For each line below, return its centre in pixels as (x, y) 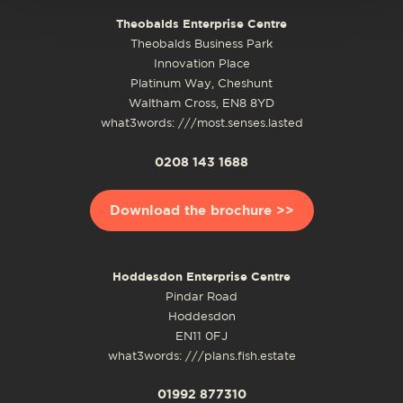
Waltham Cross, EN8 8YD (201, 104)
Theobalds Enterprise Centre (201, 24)
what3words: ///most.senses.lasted (201, 124)
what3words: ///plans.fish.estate (201, 356)
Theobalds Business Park (201, 45)
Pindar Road (201, 297)
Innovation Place (201, 65)
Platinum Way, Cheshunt (201, 85)
